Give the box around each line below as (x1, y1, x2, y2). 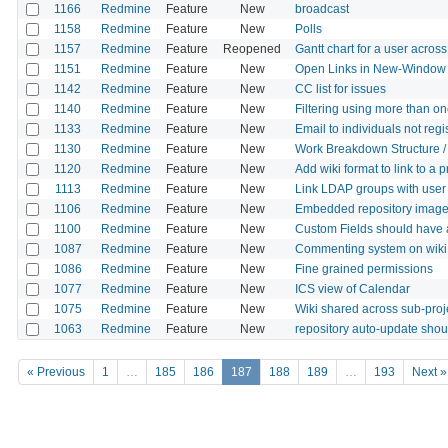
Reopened (223, 41, 281, 56)
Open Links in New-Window (295, 61, 446, 76)
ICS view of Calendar (295, 281, 410, 296)
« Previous (27, 365, 85, 380)
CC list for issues (295, 81, 386, 96)
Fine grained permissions (295, 261, 433, 276)
